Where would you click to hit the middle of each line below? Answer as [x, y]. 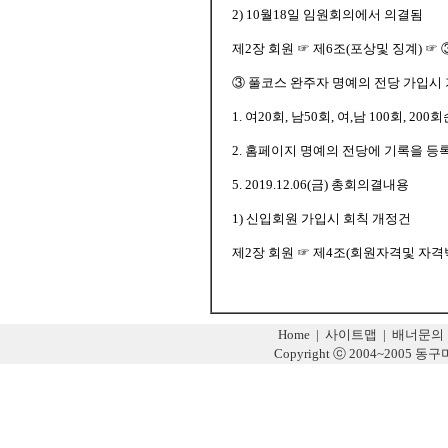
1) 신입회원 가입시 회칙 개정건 [321, 218]
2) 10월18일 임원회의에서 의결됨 [327, 14]
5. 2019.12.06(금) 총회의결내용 [320, 184]
